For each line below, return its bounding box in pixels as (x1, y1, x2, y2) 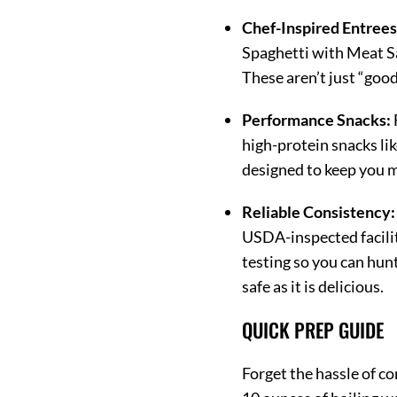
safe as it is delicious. (242, 276, 385, 296)
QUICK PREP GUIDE (242, 315, 385, 344)
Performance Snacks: (242, 109, 392, 129)
